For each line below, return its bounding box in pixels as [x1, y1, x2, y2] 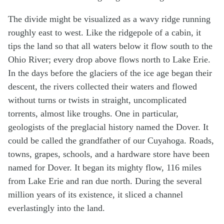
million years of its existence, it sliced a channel [8, 189, 183, 199]
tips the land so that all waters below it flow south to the [8, 40, 212, 51]
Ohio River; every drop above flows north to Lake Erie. [8, 54, 210, 64]
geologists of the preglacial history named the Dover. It [8, 121, 208, 132]
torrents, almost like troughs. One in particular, [8, 108, 178, 118]
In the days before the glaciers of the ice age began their [8, 67, 212, 78]
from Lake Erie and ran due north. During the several [8, 175, 202, 186]
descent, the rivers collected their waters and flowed [8, 81, 197, 91]
